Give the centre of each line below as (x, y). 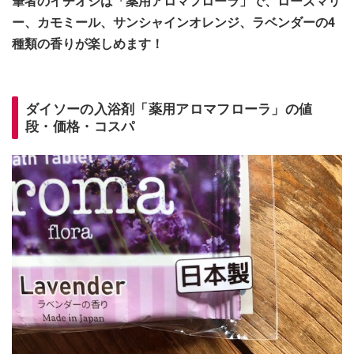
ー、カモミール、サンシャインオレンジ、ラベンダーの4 (173, 22)
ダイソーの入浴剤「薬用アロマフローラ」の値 (169, 109)
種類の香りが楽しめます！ (88, 43)
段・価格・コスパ (80, 126)
